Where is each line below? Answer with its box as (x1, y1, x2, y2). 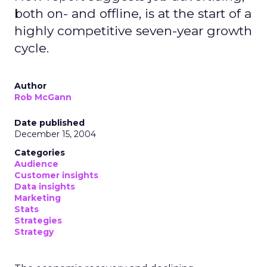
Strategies (14, 215, 62, 226)
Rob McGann (14, 92, 72, 103)
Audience (14, 159, 58, 169)
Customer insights (14, 170, 98, 181)
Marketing (14, 193, 61, 203)
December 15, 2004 (14, 129, 96, 139)
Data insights (14, 181, 75, 192)
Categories (14, 147, 65, 158)
